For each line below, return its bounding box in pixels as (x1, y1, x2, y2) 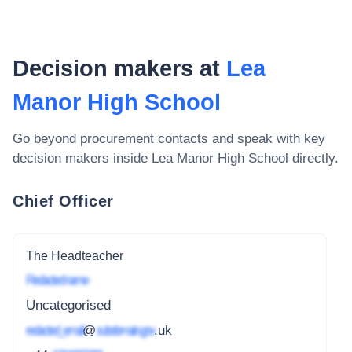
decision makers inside (13, 151, 152, 166)
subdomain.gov (96, 322, 154, 338)
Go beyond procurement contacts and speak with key (13, 131, 325, 146)
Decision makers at (13, 56, 226, 81)
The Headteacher (26, 248, 123, 262)
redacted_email (26, 322, 82, 338)
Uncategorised (26, 298, 111, 313)
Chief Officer (13, 192, 114, 210)
